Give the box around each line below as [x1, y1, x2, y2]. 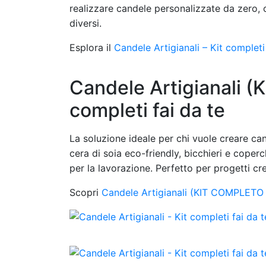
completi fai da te [69, 99, 225, 122]
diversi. [69, 17, 102, 29]
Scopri [69, 186, 102, 198]
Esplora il [69, 42, 114, 53]
